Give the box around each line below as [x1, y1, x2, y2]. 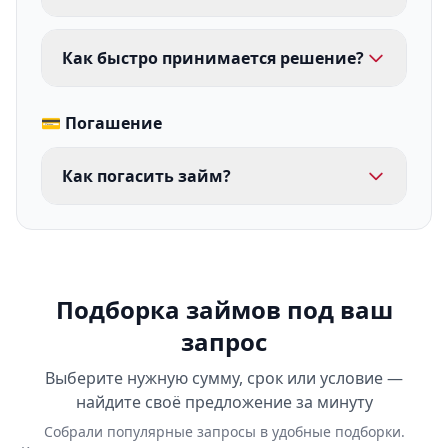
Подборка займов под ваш [55, 293, 393, 326]
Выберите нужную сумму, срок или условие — [45, 367, 403, 389]
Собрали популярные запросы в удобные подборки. [43, 422, 405, 441]
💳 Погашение [41, 112, 162, 134]
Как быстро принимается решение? [62, 47, 364, 69]
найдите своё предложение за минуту [75, 391, 373, 413]
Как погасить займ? [62, 165, 231, 187]
